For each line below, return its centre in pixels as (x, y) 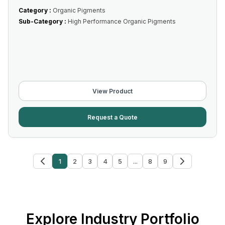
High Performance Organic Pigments (122, 21)
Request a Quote (113, 117)
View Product (113, 91)
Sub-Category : (43, 21)
